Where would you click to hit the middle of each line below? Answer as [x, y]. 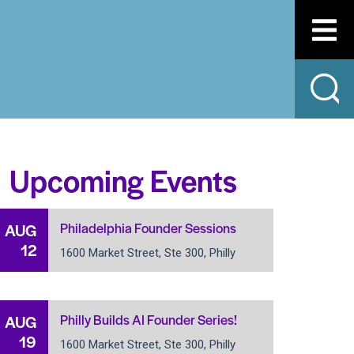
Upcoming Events [123, 180]
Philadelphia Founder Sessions [148, 227]
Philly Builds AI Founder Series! [149, 319]
